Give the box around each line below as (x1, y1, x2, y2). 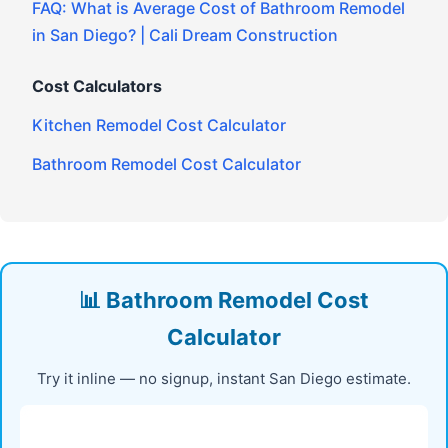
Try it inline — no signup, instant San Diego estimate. (37, 368, 411, 388)
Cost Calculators (32, 75, 162, 96)
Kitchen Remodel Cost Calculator (32, 114, 286, 135)
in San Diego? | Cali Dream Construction (32, 24, 338, 45)
